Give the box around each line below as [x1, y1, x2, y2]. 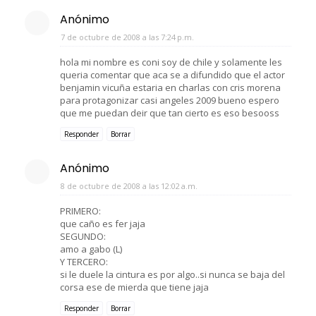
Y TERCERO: [60, 255, 108, 268]
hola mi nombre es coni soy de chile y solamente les [60, 55, 282, 68]
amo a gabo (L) [60, 242, 122, 255]
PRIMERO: [60, 204, 101, 217]
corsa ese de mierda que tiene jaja [60, 280, 209, 293]
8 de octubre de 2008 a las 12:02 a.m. [61, 180, 197, 191]
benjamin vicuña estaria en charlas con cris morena [60, 80, 281, 94]
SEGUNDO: [60, 229, 106, 243]
